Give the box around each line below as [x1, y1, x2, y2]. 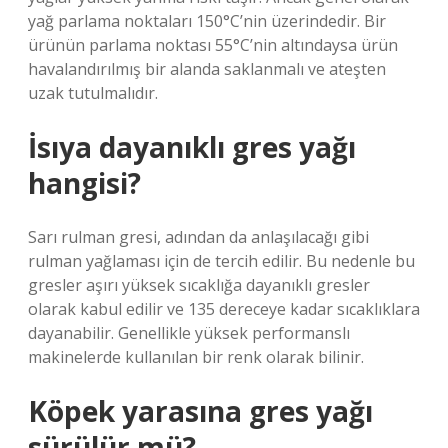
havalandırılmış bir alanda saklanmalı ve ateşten [28, 58, 386, 80]
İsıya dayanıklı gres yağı [28, 128, 356, 166]
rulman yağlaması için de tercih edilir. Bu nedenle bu [28, 250, 415, 272]
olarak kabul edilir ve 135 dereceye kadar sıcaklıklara [28, 298, 420, 320]
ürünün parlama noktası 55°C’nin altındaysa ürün [28, 34, 398, 56]
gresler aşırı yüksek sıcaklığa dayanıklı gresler [28, 274, 370, 296]
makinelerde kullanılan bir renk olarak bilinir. [28, 346, 364, 368]
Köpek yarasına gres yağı [28, 392, 373, 430]
